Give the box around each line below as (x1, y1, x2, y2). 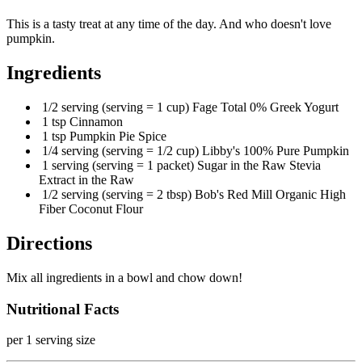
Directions (6, 233, 92, 255)
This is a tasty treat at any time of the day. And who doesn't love (6, 17, 331, 32)
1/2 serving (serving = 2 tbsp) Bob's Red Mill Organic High (39, 187, 346, 202)
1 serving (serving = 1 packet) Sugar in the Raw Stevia (39, 158, 321, 173)
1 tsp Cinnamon (39, 115, 123, 129)
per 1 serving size (6, 333, 95, 347)
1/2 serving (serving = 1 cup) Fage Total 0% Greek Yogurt (39, 100, 339, 115)
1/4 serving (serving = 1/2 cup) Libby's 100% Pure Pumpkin (39, 144, 349, 158)
